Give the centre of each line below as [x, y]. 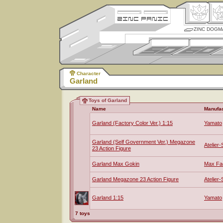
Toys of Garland [108, 100]
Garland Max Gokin [116, 164]
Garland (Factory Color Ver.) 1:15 [132, 123]
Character [89, 73]
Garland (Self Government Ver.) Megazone [144, 142]
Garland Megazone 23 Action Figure [135, 179]
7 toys [83, 213]
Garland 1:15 [108, 198]
